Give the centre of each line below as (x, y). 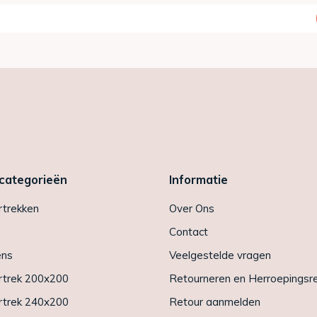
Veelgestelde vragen (220, 255)
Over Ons (192, 208)
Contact (189, 231)
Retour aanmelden (215, 301)
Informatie (198, 179)
